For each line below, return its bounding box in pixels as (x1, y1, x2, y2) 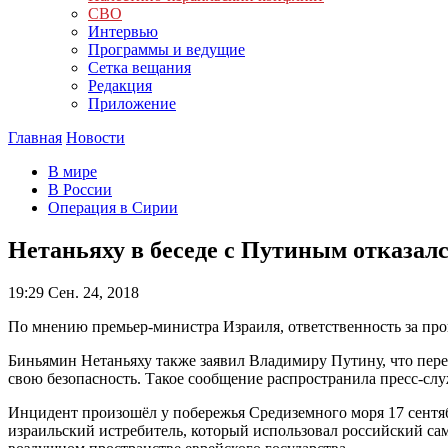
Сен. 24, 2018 (44, 283, 139, 301)
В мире (48, 163, 97, 180)
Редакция (88, 77, 152, 94)
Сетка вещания (88, 59, 191, 76)
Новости (66, 129, 125, 146)
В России (48, 181, 112, 198)
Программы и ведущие (88, 41, 245, 58)
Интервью (88, 23, 158, 40)
